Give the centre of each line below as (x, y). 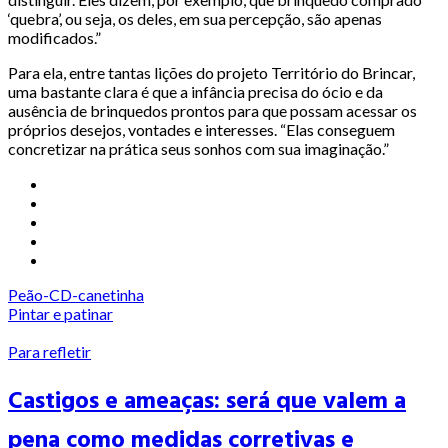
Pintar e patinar (60, 313)
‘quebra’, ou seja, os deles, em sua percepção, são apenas (195, 18)
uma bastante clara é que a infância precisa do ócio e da (195, 91)
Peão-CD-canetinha (76, 294)
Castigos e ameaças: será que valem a (207, 400)
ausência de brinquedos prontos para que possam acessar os (212, 110)
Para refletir (49, 351)
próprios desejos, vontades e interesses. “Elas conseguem (201, 129)
